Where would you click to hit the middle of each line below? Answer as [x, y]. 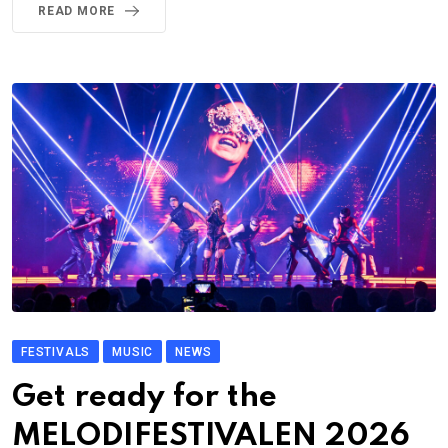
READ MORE [77, 10]
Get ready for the [144, 398]
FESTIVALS [56, 352]
